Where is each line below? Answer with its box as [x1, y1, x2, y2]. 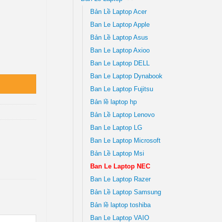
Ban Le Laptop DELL [90, 59, 150, 67]
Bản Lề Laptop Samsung [90, 188, 161, 196]
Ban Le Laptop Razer [90, 175, 151, 183]
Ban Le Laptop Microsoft [90, 137, 161, 144]
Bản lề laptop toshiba [90, 201, 151, 209]
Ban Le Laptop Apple [90, 21, 150, 28]
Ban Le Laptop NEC [90, 163, 150, 170]
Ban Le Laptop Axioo [90, 47, 150, 54]
